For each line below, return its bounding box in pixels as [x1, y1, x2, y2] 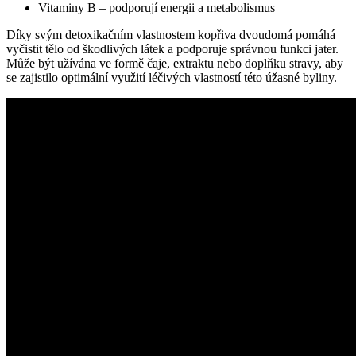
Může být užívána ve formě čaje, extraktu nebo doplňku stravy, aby [6, 56, 343, 70]
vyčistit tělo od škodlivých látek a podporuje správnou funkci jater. [6, 41, 339, 56]
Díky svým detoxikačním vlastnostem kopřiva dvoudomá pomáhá [6, 27, 335, 41]
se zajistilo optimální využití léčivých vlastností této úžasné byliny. [6, 70, 337, 84]
